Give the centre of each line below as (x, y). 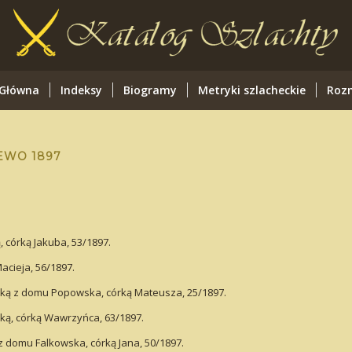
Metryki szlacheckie (251, 90)
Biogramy (150, 90)
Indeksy (81, 90)
